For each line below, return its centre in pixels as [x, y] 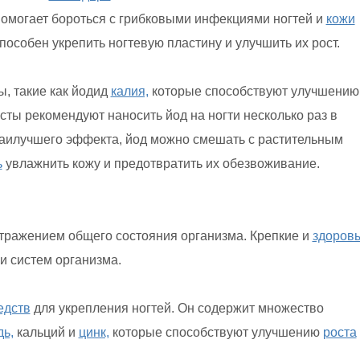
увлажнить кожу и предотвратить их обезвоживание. [161, 164]
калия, [129, 91]
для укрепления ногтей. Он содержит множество [177, 308]
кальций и [46, 332]
